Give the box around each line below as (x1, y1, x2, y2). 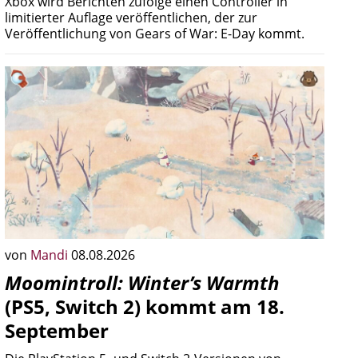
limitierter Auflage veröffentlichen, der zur (5, 9, 257, 26)
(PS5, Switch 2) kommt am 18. (5, 293, 284, 320)
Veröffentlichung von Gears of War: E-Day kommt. (5, 25, 304, 42)
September (5, 317, 109, 344)
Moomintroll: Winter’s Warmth (5, 269, 280, 296)
